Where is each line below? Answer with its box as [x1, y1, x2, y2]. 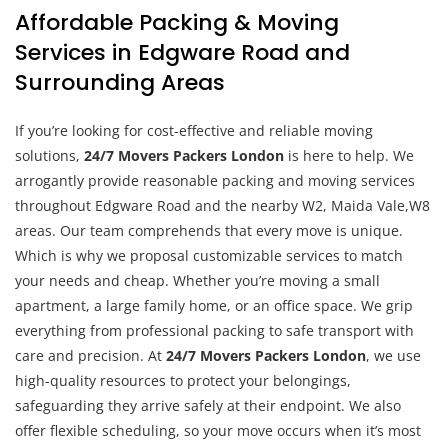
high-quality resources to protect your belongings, [15, 370, 351, 390]
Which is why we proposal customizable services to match [15, 245, 403, 265]
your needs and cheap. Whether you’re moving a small [15, 270, 380, 290]
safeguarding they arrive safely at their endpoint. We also [15, 395, 401, 415]
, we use [366, 345, 421, 365]
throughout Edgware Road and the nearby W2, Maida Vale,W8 [15, 195, 430, 215]
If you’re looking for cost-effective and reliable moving [15, 120, 373, 140]
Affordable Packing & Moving [15, 6, 339, 38]
